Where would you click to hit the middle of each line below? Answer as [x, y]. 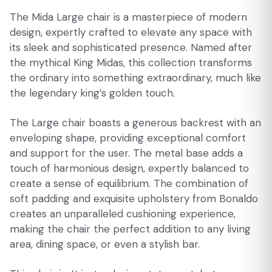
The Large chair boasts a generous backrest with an [135, 123]
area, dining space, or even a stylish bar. [105, 244]
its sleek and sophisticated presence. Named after [131, 47]
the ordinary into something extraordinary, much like [135, 78]
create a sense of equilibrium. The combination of [129, 183]
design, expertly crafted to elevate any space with [131, 32]
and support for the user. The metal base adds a [126, 153]
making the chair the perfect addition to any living [130, 229]
